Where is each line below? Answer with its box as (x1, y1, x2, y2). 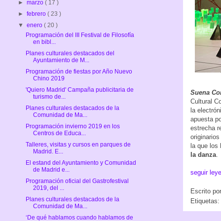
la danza (190, 150, 216, 158)
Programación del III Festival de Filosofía (25, 31, 134, 38)
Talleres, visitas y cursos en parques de (25, 141, 131, 148)
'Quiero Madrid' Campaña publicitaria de (25, 86, 134, 93)
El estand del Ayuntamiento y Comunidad (25, 159, 136, 166)
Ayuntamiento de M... (33, 56, 89, 64)
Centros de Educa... (33, 129, 86, 137)
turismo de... (33, 93, 66, 100)
